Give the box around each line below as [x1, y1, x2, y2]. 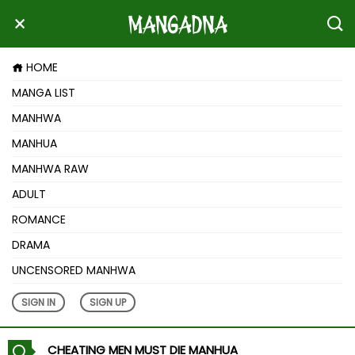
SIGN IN [21, 296, 55, 309]
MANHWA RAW [12, 161, 89, 177]
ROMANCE [12, 212, 66, 227]
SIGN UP [90, 296, 126, 309]
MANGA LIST [12, 85, 75, 101]
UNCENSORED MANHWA [12, 262, 136, 278]
